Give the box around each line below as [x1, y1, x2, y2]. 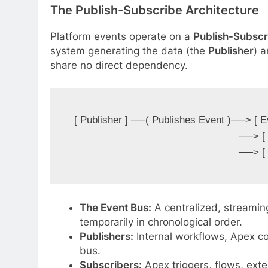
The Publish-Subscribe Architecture [50, 3, 259, 18]
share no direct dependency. [50, 59, 188, 72]
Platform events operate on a [50, 31, 193, 43]
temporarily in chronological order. [79, 215, 242, 228]
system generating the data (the [50, 45, 208, 57]
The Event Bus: [79, 201, 151, 214]
